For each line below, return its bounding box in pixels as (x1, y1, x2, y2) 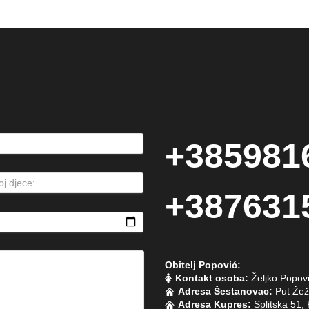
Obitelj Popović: (164, 259, 241, 270)
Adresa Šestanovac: (177, 286, 272, 297)
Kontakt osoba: (175, 272, 248, 283)
